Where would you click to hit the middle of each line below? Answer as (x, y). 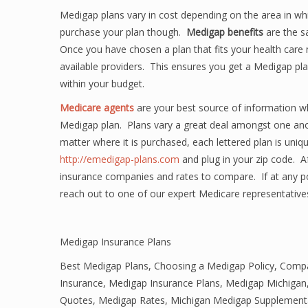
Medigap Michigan (266, 283)
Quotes (76, 300)
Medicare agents (97, 108)
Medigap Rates (132, 300)
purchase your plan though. (122, 32)
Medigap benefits (223, 32)
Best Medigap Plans (104, 266)
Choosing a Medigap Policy (214, 266)
